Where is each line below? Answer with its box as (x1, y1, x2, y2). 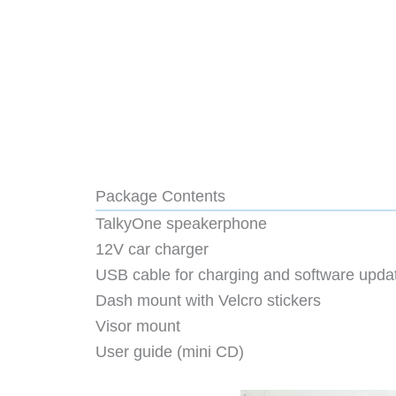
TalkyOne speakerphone (95, 214, 267, 232)
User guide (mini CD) (95, 342, 244, 361)
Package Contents (95, 187, 225, 205)
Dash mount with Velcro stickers (95, 291, 321, 309)
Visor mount (95, 316, 180, 335)
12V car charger (95, 240, 209, 258)
